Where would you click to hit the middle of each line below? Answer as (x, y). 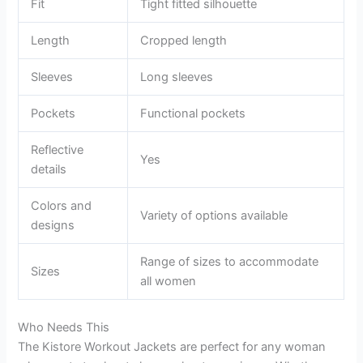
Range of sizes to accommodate (230, 262)
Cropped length (184, 41)
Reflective (58, 150)
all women (169, 282)
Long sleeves (177, 77)
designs (53, 226)
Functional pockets (193, 114)
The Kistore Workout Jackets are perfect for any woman (172, 347)
